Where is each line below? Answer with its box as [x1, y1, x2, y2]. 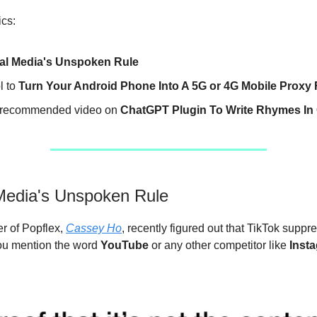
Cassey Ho [66, 222, 122, 234]
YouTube [100, 239, 149, 251]
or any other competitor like [149, 239, 289, 251]
